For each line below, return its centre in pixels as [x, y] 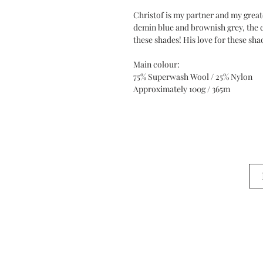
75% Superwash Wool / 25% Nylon [193, 76]
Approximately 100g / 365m [182, 89]
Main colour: [157, 64]
